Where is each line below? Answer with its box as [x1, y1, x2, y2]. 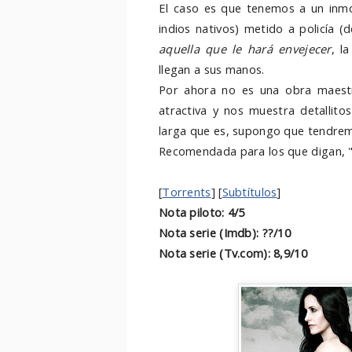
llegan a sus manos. [159, 61, 265, 77]
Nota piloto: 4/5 [159, 204, 245, 220]
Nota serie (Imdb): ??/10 [159, 225, 291, 240]
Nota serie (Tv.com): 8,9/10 [159, 245, 307, 261]
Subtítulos [222, 184, 277, 200]
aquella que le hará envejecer [159, 41, 332, 57]
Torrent [162, 184, 206, 200]
